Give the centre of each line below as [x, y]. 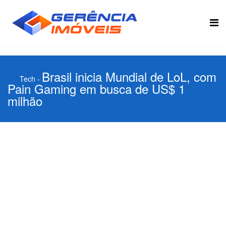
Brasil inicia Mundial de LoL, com [129, 76]
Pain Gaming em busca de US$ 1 [96, 89]
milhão [25, 101]
